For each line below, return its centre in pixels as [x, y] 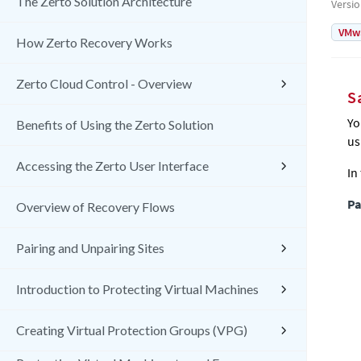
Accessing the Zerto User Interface [112, 166]
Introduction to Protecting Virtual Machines [137, 289]
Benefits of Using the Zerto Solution [115, 124]
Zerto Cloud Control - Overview [104, 83]
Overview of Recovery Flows [95, 207]
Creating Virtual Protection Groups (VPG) [132, 330]
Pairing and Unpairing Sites [90, 248]
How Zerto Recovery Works [94, 42]
